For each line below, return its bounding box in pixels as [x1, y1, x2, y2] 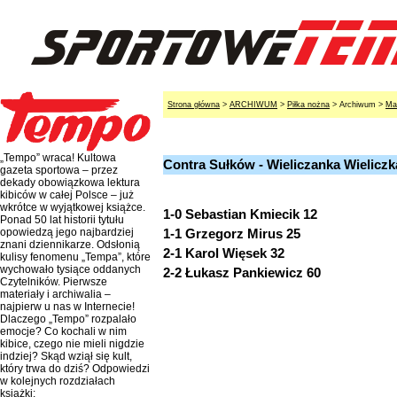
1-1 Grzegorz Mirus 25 [163, 226, 300, 241]
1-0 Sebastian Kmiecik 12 [163, 206, 317, 222]
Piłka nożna [287, 100, 330, 109]
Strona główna [167, 100, 220, 109]
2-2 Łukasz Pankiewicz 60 [163, 265, 321, 280]
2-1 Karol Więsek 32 [163, 245, 284, 261]
